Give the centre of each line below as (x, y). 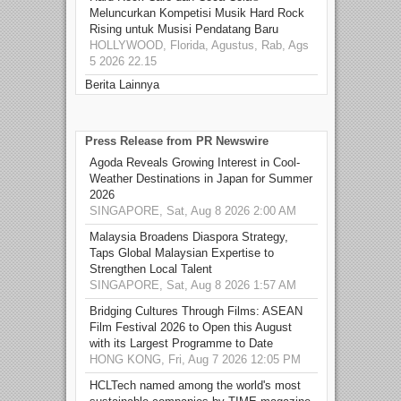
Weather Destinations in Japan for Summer (201, 178)
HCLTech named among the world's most (195, 385)
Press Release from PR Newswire (177, 141)
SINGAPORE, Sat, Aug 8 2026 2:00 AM (193, 210)
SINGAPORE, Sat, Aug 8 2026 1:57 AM (193, 285)
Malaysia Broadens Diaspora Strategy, (189, 236)
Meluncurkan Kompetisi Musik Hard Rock (197, 13)
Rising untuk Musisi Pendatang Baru (184, 29)
